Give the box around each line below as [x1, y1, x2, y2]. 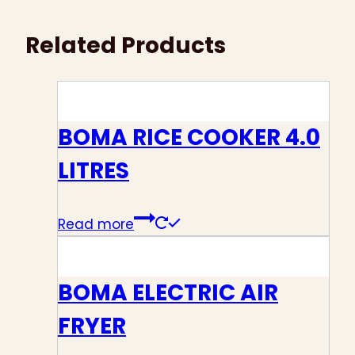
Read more [58, 214, 134, 234]
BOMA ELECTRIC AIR [58, 277, 278, 308]
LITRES [58, 155, 129, 187]
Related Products [25, 29, 226, 61]
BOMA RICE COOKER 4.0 [58, 122, 320, 154]
